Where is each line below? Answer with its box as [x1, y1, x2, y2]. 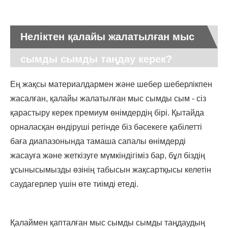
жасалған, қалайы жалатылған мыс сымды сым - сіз [10, 94, 206, 103]
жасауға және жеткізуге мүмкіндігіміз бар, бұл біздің [10, 151, 205, 160]
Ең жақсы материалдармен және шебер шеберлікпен [10, 80, 212, 89]
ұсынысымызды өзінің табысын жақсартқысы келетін [10, 165, 211, 175]
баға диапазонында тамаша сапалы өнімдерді [10, 137, 186, 146]
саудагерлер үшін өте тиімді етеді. [10, 180, 138, 189]
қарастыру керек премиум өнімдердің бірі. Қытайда [10, 108, 204, 118]
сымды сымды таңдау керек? [20, 53, 172, 65]
